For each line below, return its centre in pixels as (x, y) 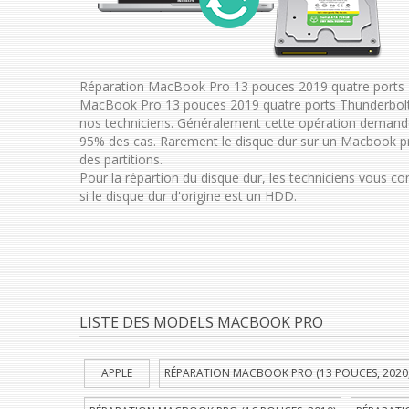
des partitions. (121, 159)
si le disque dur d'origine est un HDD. (188, 196)
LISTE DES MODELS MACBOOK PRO (201, 322)
